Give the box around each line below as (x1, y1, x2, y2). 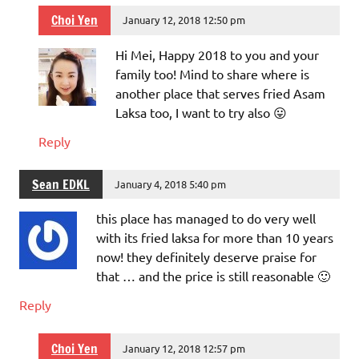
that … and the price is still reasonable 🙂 (96, 268, 330, 284)
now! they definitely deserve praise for (96, 248, 317, 265)
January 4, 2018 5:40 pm (115, 176, 227, 191)
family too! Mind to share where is (115, 65, 309, 82)
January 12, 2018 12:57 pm (123, 341, 246, 355)
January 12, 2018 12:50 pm (123, 13, 246, 27)
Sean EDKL (32, 175, 90, 193)
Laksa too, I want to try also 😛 (115, 103, 287, 120)
